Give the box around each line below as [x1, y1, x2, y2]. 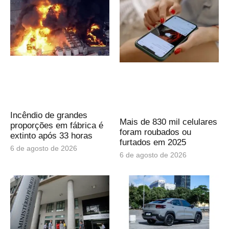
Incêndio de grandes [10, 110, 87, 121]
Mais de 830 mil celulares [120, 117, 217, 127]
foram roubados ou [120, 127, 191, 138]
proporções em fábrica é [10, 121, 103, 131]
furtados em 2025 [120, 138, 186, 148]
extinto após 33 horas [10, 131, 93, 141]
